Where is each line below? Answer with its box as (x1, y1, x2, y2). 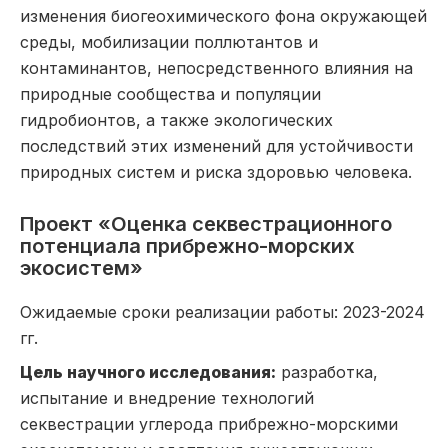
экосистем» (20, 256, 143, 280)
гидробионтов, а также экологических (20, 110, 333, 130)
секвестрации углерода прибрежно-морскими (20, 414, 398, 434)
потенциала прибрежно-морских (20, 234, 355, 258)
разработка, (276, 362, 378, 382)
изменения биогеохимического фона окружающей (20, 6, 427, 26)
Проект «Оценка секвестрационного (20, 212, 392, 236)
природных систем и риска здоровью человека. (20, 162, 412, 182)
